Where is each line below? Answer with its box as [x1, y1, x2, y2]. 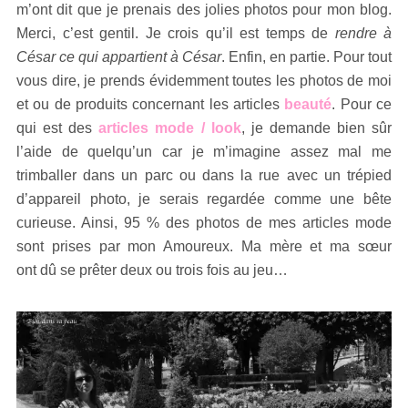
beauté [284, 97, 332, 112]
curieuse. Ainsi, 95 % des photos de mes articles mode [16, 215, 392, 230]
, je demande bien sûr [240, 120, 393, 136]
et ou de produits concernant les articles [16, 97, 285, 112]
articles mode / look [98, 120, 241, 136]
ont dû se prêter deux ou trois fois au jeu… [16, 262, 288, 278]
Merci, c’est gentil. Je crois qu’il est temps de [16, 25, 335, 41]
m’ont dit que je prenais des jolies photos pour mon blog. [16, 2, 392, 17]
